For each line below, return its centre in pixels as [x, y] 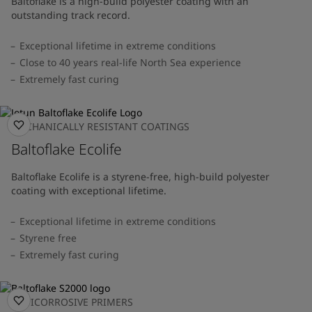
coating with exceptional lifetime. [89, 190]
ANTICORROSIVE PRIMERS [72, 302]
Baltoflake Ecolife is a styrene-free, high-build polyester [140, 176]
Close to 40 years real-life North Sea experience [130, 62]
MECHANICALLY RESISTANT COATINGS [100, 126]
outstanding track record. [71, 15]
